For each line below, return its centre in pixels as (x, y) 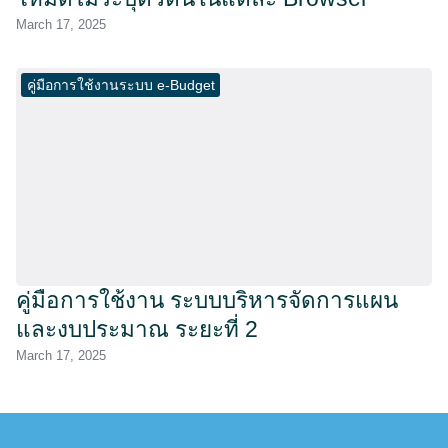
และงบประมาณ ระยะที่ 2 (137, 329)
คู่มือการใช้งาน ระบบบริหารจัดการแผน (207, 300)
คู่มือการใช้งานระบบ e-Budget (120, 84)
